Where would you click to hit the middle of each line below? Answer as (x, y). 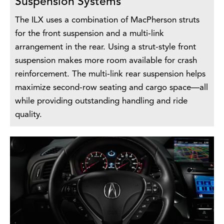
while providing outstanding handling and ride (101, 101)
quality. (28, 115)
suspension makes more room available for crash (106, 61)
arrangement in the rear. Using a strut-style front (105, 47)
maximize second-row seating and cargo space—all (111, 88)
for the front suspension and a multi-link (89, 34)
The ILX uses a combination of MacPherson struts (107, 20)
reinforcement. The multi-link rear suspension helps (110, 74)
